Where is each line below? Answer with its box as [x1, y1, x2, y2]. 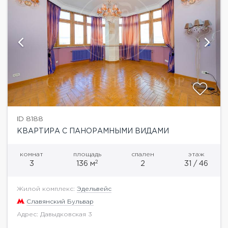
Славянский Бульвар [26, 198, 94, 205]
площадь [73, 151, 101, 157]
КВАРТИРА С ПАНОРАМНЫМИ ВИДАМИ [17, 128, 169, 134]
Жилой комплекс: [17, 186, 77, 192]
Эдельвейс [77, 186, 111, 192]
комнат [20, 151, 43, 157]
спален [131, 151, 154, 157]
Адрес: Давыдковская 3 [17, 211, 92, 217]
